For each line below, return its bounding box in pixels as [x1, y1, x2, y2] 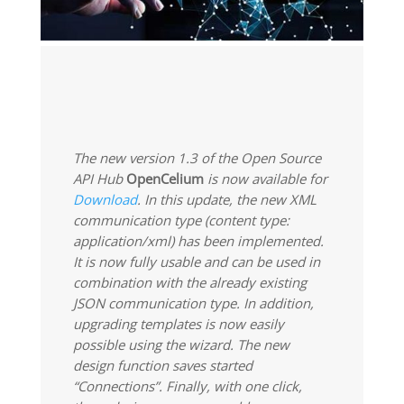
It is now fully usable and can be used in [72, 252, 320, 271]
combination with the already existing [72, 272, 307, 291]
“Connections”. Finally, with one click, [72, 376, 302, 395]
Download [72, 189, 137, 208]
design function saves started [72, 355, 252, 374]
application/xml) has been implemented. [72, 231, 324, 250]
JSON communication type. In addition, [72, 293, 314, 312]
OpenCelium [125, 169, 204, 188]
